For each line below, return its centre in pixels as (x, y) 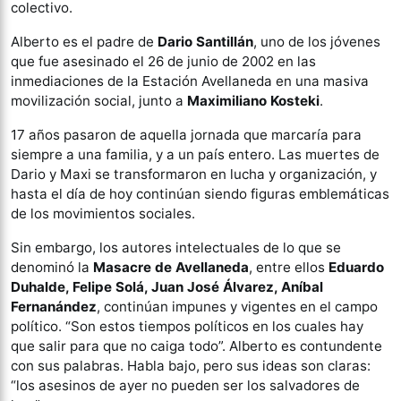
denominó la (52, 267)
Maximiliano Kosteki (253, 101)
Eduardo (356, 267)
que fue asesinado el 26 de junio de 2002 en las (163, 61)
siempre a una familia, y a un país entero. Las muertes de (195, 154)
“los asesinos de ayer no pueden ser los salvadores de (185, 385)
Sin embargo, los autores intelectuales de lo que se (176, 247)
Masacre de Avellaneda (171, 267)
